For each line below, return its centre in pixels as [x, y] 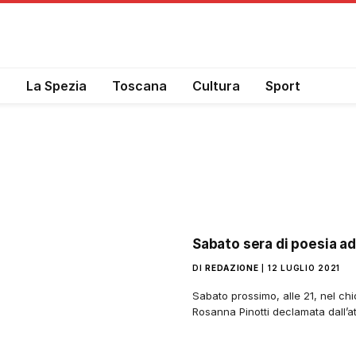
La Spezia [56, 85]
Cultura [216, 85]
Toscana [139, 85]
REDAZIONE [232, 268]
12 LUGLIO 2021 [304, 268]
